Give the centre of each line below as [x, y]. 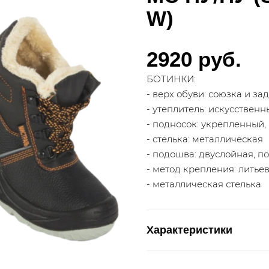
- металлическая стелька [204, 184]
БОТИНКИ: [171, 79]
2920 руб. [194, 59]
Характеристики [189, 230]
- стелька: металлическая [205, 139]
